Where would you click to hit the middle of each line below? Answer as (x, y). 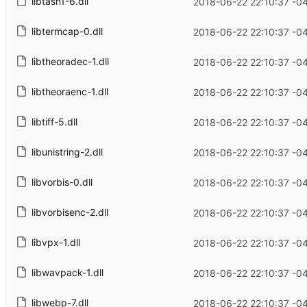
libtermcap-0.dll (67, 32)
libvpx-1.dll (56, 243)
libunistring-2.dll (67, 152)
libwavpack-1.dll (67, 273)
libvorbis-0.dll (62, 182)
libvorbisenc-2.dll (70, 212)
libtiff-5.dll (54, 122)
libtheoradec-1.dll (70, 62)
